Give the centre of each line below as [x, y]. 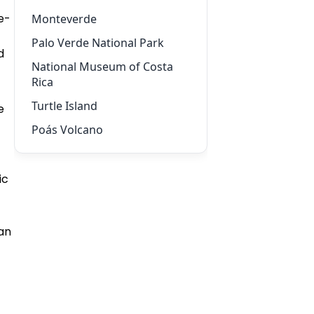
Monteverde [64, 19]
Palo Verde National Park [98, 43]
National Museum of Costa [102, 67]
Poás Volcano [67, 130]
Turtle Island [64, 106]
